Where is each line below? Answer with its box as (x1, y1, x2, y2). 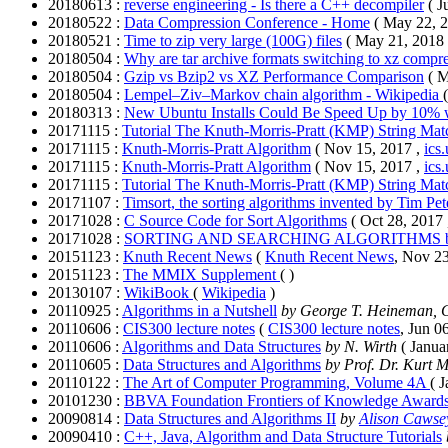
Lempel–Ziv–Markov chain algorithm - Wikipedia (124, 85, 443, 103)
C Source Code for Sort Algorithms (124, 211, 347, 229)
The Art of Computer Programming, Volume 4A (123, 373, 430, 391)
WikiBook (124, 283, 193, 301)
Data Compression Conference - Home (124, 13, 370, 31)
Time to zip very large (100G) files (124, 31, 342, 49)
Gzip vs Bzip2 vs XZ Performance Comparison (124, 67, 424, 85)
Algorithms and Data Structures (122, 337, 321, 355)
